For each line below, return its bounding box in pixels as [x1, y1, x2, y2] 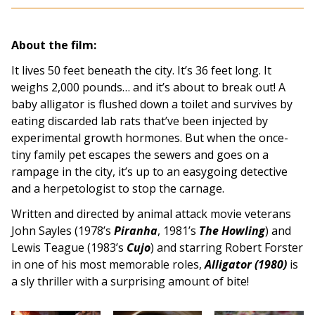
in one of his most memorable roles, [11, 256, 202, 272]
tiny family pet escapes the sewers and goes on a [11, 146, 269, 162]
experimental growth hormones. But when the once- [11, 129, 288, 146]
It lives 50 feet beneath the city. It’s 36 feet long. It [11, 62, 271, 78]
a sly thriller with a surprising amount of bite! [11, 273, 249, 289]
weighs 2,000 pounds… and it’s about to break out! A [11, 79, 285, 95]
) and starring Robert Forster [150, 239, 303, 255]
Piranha [114, 222, 157, 238]
